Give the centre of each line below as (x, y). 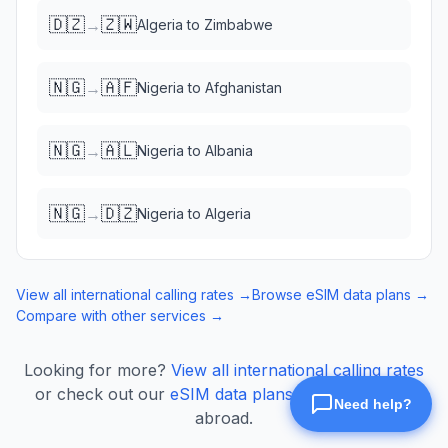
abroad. (224, 418)
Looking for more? (95, 370)
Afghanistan (243, 87)
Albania (229, 150)
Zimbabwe (238, 24)
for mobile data (355, 394)
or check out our (100, 394)
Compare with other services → (120, 315)
